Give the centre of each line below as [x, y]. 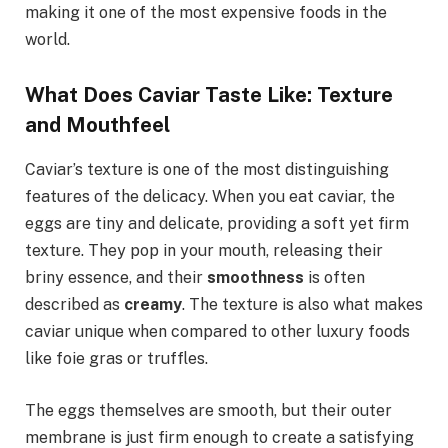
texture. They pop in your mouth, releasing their [204, 250]
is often [334, 277]
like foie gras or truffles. [116, 358]
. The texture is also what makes [302, 304]
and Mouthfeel [97, 125]
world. [47, 39]
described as [74, 304]
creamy [153, 304]
